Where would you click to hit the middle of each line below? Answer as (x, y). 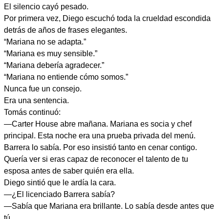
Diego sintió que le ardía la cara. (60, 183)
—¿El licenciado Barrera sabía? (59, 194)
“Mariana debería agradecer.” (54, 65)
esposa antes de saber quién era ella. (69, 171)
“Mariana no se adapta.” (45, 42)
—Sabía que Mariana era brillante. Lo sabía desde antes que (109, 206)
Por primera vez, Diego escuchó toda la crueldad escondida (107, 18)
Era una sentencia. (36, 100)
